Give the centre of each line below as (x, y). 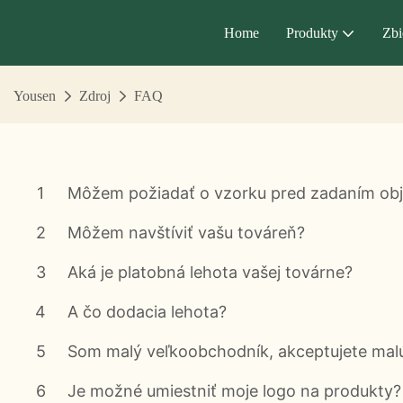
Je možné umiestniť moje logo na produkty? (234, 390)
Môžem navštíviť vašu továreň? (186, 232)
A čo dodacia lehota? (147, 311)
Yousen (35, 96)
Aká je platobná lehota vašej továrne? (210, 272)
